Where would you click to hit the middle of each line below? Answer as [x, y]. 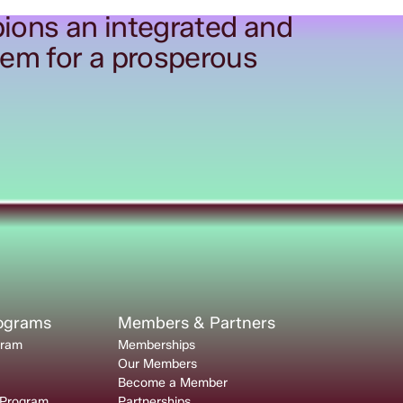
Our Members [157, 364]
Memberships [156, 345]
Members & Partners [196, 323]
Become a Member [172, 383]
